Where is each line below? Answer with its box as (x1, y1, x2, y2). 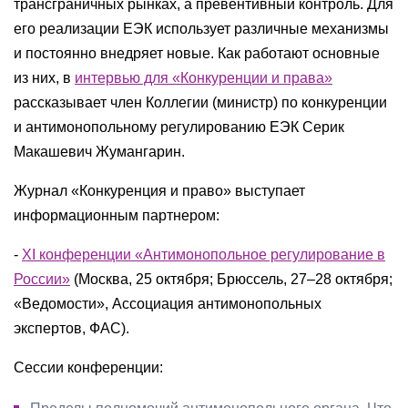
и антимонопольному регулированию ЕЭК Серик (14, 119, 344, 135)
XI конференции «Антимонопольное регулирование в (22, 247, 385, 262)
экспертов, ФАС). (14, 321, 129, 336)
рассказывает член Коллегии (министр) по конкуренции (14, 95, 387, 110)
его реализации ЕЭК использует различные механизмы (14, 21, 389, 36)
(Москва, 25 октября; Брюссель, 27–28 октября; (70, 271, 393, 287)
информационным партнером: (14, 208, 219, 223)
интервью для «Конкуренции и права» (75, 70, 332, 86)
